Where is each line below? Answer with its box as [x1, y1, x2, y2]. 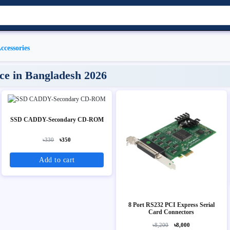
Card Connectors [148, 208, 195, 216]
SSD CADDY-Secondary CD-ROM [10, 116, 104, 123]
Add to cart [63, 156, 75, 164]
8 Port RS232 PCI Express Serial [128, 201, 215, 208]
